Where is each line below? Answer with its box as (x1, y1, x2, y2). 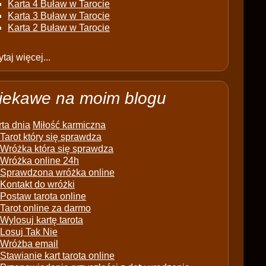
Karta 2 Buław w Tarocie (8, 23, 110, 33)
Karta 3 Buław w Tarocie (8, 11, 110, 21)
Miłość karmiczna (33, 120, 106, 130)
